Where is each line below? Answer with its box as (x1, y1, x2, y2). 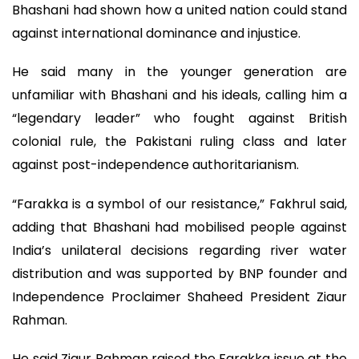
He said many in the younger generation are (12, 63, 347, 82)
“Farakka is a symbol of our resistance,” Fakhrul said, (12, 194, 347, 213)
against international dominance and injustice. (12, 23, 301, 42)
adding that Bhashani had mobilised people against (12, 217, 347, 236)
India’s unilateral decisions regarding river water (12, 240, 347, 260)
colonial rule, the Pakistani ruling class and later (12, 132, 347, 151)
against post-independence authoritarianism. (12, 155, 299, 175)
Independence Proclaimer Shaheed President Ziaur (12, 287, 347, 306)
